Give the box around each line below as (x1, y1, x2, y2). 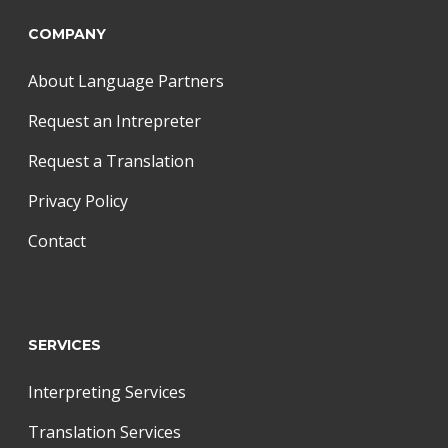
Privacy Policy (28, 190, 128, 213)
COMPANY (28, 25, 106, 44)
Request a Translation (28, 150, 194, 173)
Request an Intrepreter (28, 110, 201, 133)
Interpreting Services (28, 381, 186, 404)
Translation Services (28, 421, 181, 444)
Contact (28, 230, 86, 253)
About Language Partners (28, 70, 224, 93)
